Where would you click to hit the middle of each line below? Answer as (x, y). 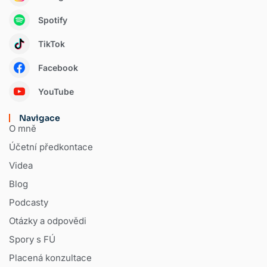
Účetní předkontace (51, 147)
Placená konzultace (50, 257)
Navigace (40, 118)
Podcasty (29, 202)
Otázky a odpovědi (48, 221)
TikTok (51, 44)
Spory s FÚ (32, 239)
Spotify (52, 20)
